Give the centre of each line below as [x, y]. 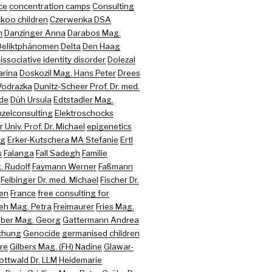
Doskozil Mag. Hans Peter [67, 73]
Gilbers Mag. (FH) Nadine [56, 246]
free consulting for [73, 193]
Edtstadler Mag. [83, 99]
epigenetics [109, 126]
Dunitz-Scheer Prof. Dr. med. [87, 86]
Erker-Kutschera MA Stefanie [63, 139]
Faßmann [115, 166]
